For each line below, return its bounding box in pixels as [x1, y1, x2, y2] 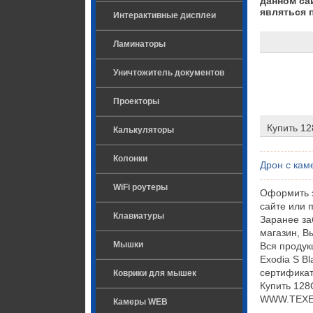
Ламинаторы [113, 39, 166, 49]
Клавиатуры [113, 211, 164, 221]
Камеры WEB [113, 297, 168, 307]
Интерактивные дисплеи [113, 10, 216, 20]
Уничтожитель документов [113, 68, 224, 78]
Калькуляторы [113, 125, 174, 135]
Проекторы [113, 96, 159, 106]
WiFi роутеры [113, 182, 168, 192]
